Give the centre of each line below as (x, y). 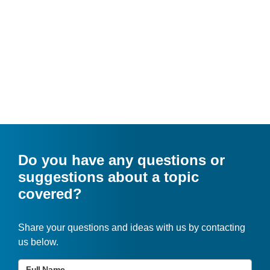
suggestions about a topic (109, 177)
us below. (39, 242)
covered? (50, 194)
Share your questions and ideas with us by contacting (132, 228)
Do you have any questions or (122, 160)
